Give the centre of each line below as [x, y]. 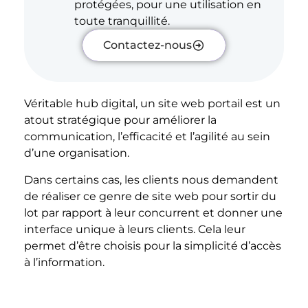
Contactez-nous [147, 45]
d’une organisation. [77, 153]
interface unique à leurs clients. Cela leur [135, 229]
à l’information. [64, 262]
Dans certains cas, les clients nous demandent [151, 179]
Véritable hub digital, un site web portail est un [152, 104]
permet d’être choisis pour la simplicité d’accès [153, 245]
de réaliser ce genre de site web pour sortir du [150, 196]
